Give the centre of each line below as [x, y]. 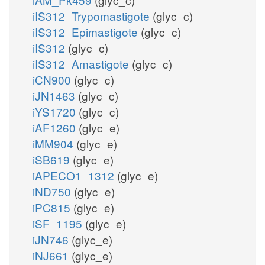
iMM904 [54, 143]
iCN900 [53, 79]
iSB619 [53, 159]
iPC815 [53, 207]
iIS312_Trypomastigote [93, 15]
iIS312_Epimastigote [87, 31]
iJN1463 [55, 95]
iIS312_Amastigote [82, 63]
